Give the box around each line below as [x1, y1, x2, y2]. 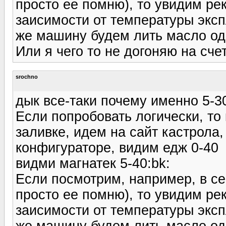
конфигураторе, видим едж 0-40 [16, 140, 218, 155]
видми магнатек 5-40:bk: [16, 155, 170, 171]
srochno [16, 73, 38, 80]
